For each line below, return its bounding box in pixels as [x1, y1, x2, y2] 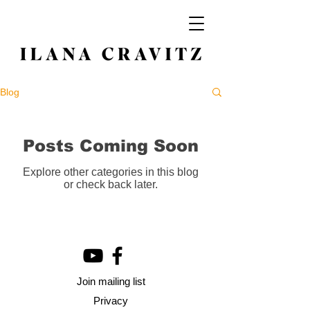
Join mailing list [76, 275, 145, 287]
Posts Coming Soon [23, 136, 199, 155]
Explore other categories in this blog [23, 166, 199, 178]
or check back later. [64, 179, 158, 190]
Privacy [93, 295, 128, 307]
